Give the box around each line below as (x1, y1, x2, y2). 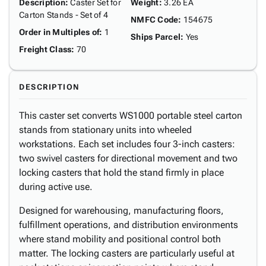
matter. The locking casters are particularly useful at (19, 248, 235, 259)
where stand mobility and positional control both (19, 233, 221, 245)
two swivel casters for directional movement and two (19, 153, 237, 164)
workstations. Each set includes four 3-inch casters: (19, 138, 235, 150)
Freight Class (19, 45, 72, 54)
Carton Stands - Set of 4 (19, 10, 108, 20)
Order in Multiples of (19, 27, 100, 37)
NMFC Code (131, 15, 179, 24)
